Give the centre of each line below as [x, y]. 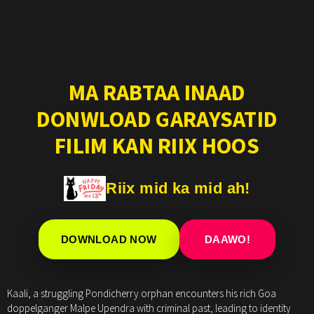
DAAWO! [227, 240]
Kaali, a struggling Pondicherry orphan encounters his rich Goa [142, 294]
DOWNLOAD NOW [109, 240]
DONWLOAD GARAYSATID [157, 120]
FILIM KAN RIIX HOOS [157, 146]
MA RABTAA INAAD [157, 93]
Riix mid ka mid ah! [178, 189]
